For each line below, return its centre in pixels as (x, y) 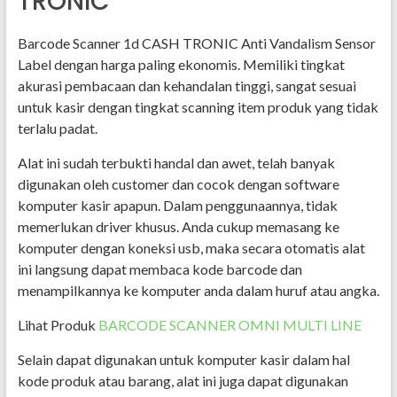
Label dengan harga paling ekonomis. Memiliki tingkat (181, 64)
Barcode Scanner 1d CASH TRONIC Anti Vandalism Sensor (196, 43)
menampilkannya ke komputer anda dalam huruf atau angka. (198, 290)
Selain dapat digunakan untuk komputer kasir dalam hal (183, 359)
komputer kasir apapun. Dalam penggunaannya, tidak (177, 205)
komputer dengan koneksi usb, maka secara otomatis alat (191, 248)
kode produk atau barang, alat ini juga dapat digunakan (183, 381)
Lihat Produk (58, 325)
